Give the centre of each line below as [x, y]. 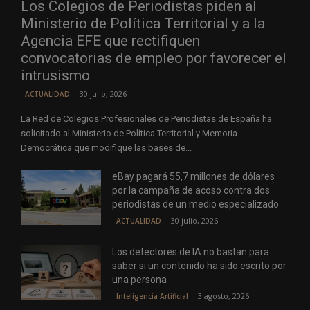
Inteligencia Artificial [153, 297]
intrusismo [55, 76]
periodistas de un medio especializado [196, 204]
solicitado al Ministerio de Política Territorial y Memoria [129, 134]
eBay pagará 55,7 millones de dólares [194, 177]
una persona [140, 280]
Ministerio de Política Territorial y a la [143, 24]
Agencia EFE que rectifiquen [110, 41]
